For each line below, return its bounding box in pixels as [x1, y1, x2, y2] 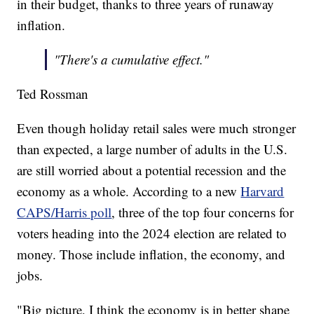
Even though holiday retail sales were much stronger [17, 118, 296, 137]
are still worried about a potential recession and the [17, 161, 287, 179]
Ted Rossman [17, 84, 89, 102]
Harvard [240, 182, 285, 200]
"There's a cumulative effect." [54, 50, 210, 68]
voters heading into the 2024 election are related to [17, 224, 287, 242]
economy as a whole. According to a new [17, 182, 241, 200]
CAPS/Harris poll [17, 203, 112, 221]
